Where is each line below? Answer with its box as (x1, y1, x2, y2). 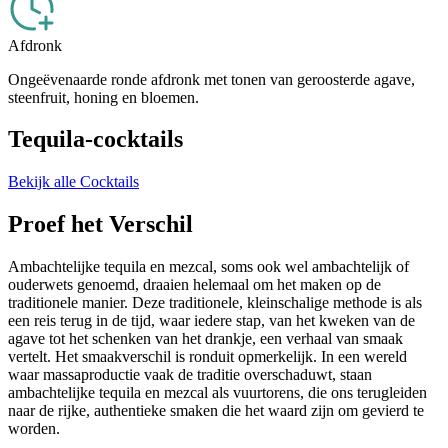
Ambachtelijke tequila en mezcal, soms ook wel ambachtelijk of (8, 258, 409, 276)
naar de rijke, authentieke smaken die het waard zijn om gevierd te (8, 402, 424, 420)
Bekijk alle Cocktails (8, 173, 139, 191)
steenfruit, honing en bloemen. (8, 88, 199, 106)
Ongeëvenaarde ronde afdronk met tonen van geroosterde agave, (8, 70, 415, 88)
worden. (8, 420, 60, 438)
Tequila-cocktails (8, 126, 183, 153)
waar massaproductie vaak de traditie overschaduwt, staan (8, 366, 372, 384)
